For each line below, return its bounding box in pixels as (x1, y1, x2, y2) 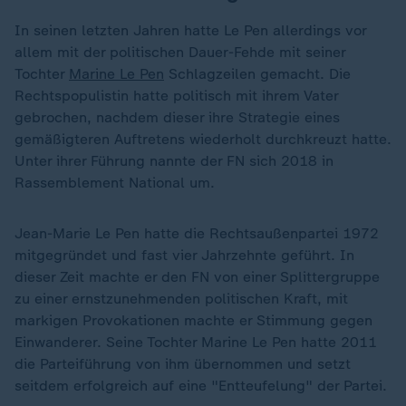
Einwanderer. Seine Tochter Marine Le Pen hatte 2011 (14, 333, 377, 351)
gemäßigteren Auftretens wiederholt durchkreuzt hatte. (14, 130, 391, 148)
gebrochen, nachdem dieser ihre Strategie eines (14, 109, 340, 126)
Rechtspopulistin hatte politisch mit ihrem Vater (14, 87, 338, 104)
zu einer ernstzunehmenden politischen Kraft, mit (14, 290, 348, 307)
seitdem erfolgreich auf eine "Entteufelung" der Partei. (14, 377, 387, 394)
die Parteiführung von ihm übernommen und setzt (14, 355, 351, 372)
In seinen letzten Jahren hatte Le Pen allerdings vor (14, 22, 366, 39)
